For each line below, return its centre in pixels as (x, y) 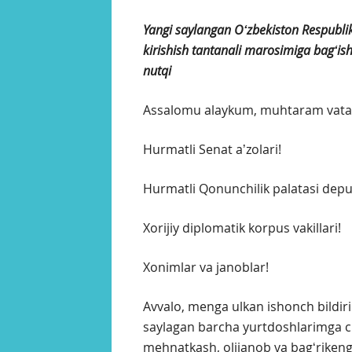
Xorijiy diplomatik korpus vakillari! (242, 228)
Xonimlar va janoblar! (206, 268)
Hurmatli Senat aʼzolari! (212, 150)
